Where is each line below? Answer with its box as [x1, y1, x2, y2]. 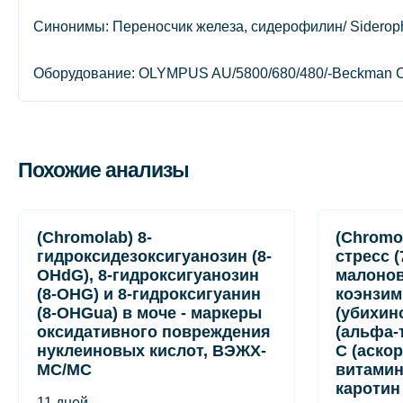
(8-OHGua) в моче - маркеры [37, 304, 262, 322]
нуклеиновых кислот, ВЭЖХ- [37, 342, 266, 360]
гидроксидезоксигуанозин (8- [37, 247, 272, 265]
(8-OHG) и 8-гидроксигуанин [37, 285, 261, 303]
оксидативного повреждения [37, 323, 271, 341]
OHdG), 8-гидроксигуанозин [37, 266, 259, 284]
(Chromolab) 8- [37, 228, 152, 246]
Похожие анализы [18, 157, 189, 182]
